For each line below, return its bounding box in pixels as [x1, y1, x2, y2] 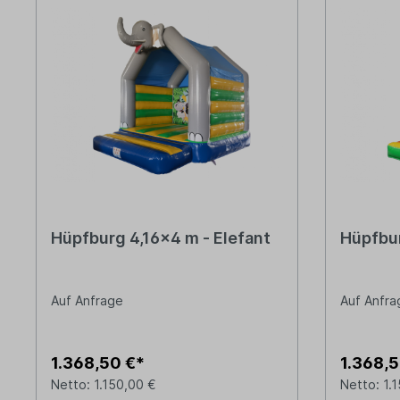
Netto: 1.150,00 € [51, 377, 156, 393]
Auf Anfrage [51, 293, 123, 309]
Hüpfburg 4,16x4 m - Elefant [51, 229, 271, 248]
